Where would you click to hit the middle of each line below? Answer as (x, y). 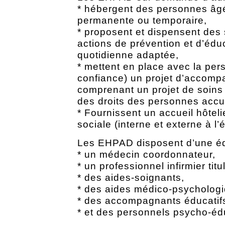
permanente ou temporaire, (142, 20)
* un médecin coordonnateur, (146, 154)
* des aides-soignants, (131, 177)
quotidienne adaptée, (128, 55)
